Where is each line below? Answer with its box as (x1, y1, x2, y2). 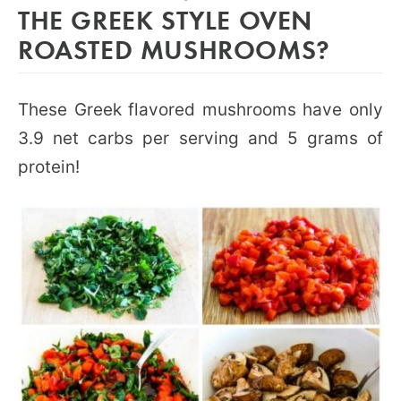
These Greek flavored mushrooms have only (18, 98, 383, 120)
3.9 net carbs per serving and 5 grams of (18, 127, 383, 149)
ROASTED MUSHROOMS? (18, 30, 330, 66)
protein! (18, 156, 80, 177)
